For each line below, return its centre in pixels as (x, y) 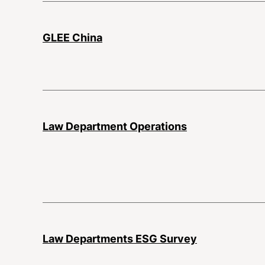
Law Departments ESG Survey (120, 238)
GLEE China (72, 37)
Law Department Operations (115, 126)
